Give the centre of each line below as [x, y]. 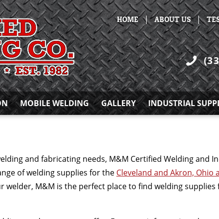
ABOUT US [173, 19]
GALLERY [119, 103]
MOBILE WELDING [55, 103]
